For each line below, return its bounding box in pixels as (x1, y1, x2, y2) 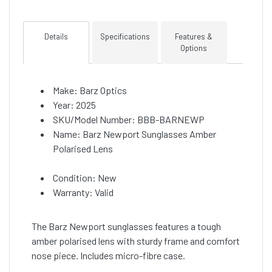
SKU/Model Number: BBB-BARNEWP (53, 113, 205, 125)
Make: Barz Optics (53, 84, 127, 96)
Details (44, 31, 68, 41)
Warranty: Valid (53, 186, 114, 198)
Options (180, 42, 208, 53)
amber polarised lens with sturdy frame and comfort (32, 234, 240, 246)
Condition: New (53, 171, 117, 183)
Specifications (100, 31, 150, 41)
